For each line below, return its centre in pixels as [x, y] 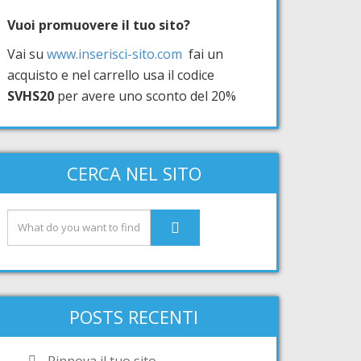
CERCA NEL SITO [134, 173]
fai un [203, 54]
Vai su [27, 54]
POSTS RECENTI [134, 316]
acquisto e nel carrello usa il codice [111, 75]
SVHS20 [31, 95]
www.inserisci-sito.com [114, 54]
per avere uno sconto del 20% [145, 95]
